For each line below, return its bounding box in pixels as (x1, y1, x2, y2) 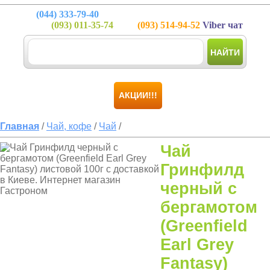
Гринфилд (160, 161, 244, 179)
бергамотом (160, 198, 257, 216)
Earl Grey (160, 236, 234, 254)
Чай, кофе (46, 121, 92, 131)
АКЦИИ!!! (119, 90, 157, 100)
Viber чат (200, 20, 243, 30)
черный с (160, 180, 237, 198)
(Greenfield (160, 217, 248, 235)
